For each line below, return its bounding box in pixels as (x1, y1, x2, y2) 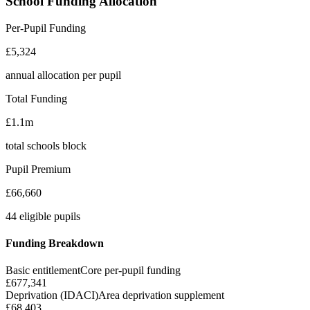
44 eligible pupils (6, 210, 80, 222)
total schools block (6, 139, 86, 152)
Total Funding (6, 92, 67, 104)
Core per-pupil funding (80, 264, 181, 277)
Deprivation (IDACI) (6, 289, 98, 302)
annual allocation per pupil (6, 69, 121, 81)
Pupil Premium (6, 163, 71, 175)
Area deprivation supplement (98, 289, 224, 302)
